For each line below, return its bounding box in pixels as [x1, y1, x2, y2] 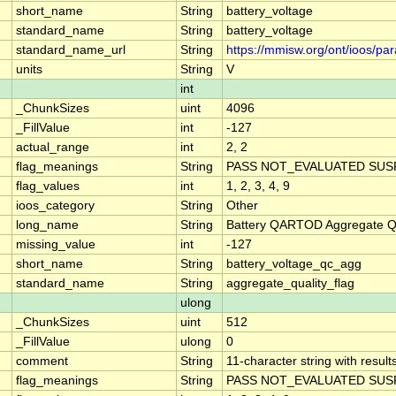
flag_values [16, 179, 80, 194]
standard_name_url [16, 43, 126, 57]
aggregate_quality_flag [226, 277, 354, 291]
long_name [16, 218, 79, 232]
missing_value [16, 238, 95, 252]
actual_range [16, 141, 89, 155]
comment [16, 354, 68, 369]
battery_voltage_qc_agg [226, 257, 362, 271]
